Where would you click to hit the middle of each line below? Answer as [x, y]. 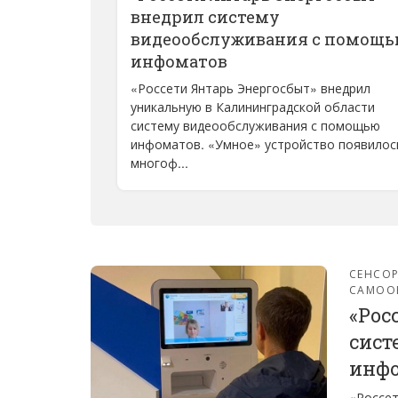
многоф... [159, 163]
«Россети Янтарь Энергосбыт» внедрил [251, 88]
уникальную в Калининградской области [253, 107]
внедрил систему [205, 17]
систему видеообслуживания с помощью [255, 125]
